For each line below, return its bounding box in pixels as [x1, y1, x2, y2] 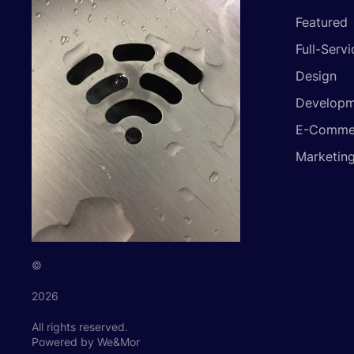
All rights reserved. [32, 319, 128, 333]
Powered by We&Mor [32, 334, 140, 348]
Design [295, 68, 337, 85]
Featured [295, 14, 348, 31]
